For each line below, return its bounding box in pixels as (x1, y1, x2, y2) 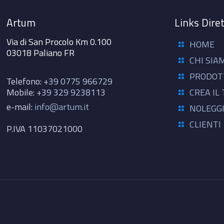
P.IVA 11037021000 (6, 121, 83, 135)
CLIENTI (189, 117, 221, 131)
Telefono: (6, 74, 44, 88)
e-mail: (6, 99, 35, 113)
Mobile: (6, 85, 37, 99)
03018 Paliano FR (6, 45, 75, 59)
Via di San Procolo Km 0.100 (6, 34, 112, 48)
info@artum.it (34, 99, 89, 113)
